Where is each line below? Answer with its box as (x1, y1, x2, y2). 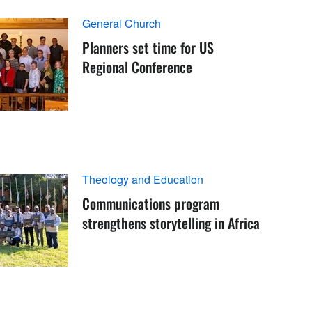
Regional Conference (82, 56, 193, 77)
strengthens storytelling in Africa (82, 212, 260, 233)
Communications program (82, 192, 220, 214)
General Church (82, 15, 162, 31)
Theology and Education (82, 171, 204, 187)
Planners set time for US (82, 36, 214, 58)
